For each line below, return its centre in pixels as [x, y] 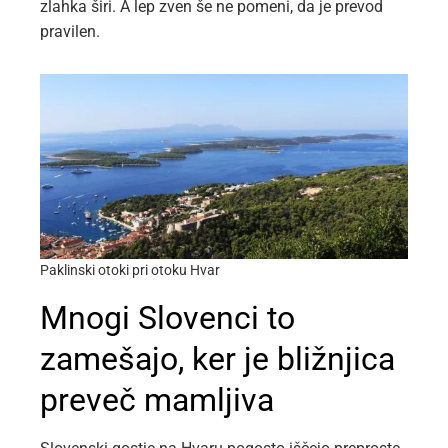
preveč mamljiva [157, 399]
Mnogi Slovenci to [167, 317]
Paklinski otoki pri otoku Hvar [130, 270]
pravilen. [70, 32]
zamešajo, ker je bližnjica [217, 358]
